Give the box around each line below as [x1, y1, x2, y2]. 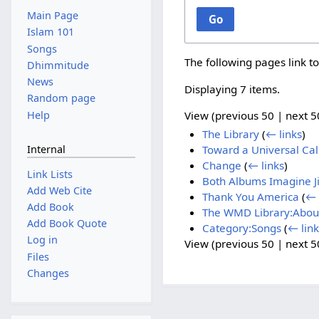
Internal [26, 142, 66, 157]
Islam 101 [26, 25, 74, 39]
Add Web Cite [26, 183, 92, 197]
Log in [26, 233, 58, 247]
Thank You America [202, 189, 299, 204]
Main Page [26, 9, 78, 23]
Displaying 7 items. [184, 81, 281, 96]
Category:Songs [202, 221, 281, 236]
